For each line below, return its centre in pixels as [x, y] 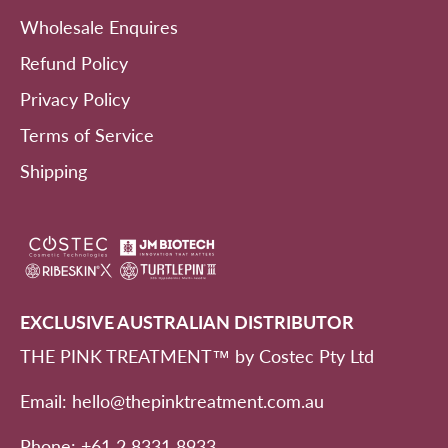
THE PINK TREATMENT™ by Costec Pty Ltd [197, 356]
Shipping [53, 171]
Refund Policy [74, 63]
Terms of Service [87, 135]
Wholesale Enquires [99, 27]
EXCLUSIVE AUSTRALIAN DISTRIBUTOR [187, 322]
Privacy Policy [75, 99]
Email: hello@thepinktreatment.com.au [172, 401]
